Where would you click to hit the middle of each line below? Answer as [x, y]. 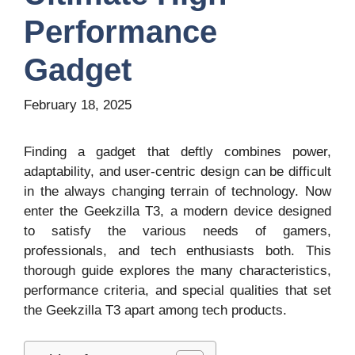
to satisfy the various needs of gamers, [177, 231]
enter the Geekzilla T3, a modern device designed [177, 212]
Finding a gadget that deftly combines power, [177, 152]
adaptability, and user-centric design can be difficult [177, 172]
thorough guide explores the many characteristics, [177, 271]
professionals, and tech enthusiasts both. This [177, 251]
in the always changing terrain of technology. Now [177, 192]
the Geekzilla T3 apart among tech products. [155, 311]
